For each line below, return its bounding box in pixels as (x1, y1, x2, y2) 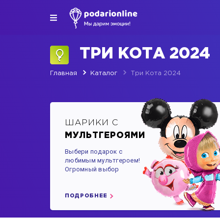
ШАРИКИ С (65, 119, 119, 127)
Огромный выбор (65, 165, 119, 173)
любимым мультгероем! (65, 157, 140, 164)
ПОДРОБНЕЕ (65, 193, 108, 198)
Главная (50, 71, 77, 76)
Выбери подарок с (65, 148, 123, 155)
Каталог (90, 71, 117, 76)
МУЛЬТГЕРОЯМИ (65, 132, 146, 139)
